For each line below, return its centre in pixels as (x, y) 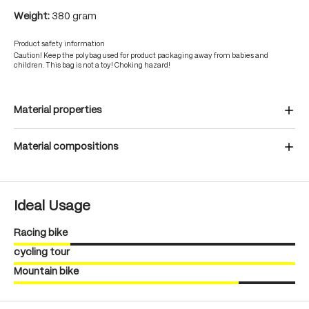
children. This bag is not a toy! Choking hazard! (92, 66)
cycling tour (42, 252)
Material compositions (66, 147)
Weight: (33, 17)
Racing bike (41, 233)
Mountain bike (46, 272)
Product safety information (59, 44)
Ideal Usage (52, 207)
